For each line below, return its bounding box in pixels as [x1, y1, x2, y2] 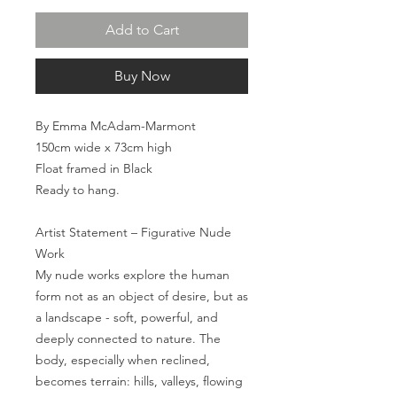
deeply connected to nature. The [35, 331, 221, 347]
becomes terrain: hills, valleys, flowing [35, 373, 243, 390]
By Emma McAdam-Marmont [35, 118, 196, 135]
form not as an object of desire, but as [35, 288, 248, 305]
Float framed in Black [35, 160, 152, 177]
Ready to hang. [35, 182, 120, 198]
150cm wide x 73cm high [35, 139, 172, 156]
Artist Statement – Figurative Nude [35, 224, 231, 241]
